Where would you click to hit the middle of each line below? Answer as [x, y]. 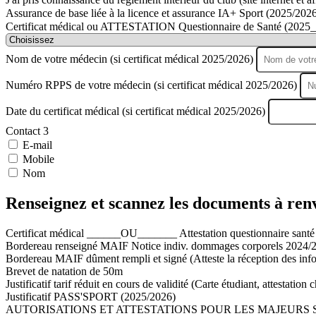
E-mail [37, 145]
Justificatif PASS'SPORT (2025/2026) [91, 296]
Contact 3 [27, 130]
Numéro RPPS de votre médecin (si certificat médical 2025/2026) [153, 85]
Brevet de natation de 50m [64, 271]
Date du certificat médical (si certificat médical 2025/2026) [137, 111]
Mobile [38, 159]
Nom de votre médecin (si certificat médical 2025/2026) [131, 59]
